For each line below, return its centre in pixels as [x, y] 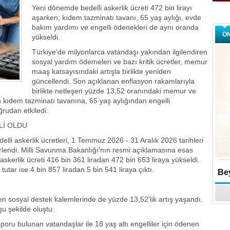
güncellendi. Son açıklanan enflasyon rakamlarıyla [113, 81]
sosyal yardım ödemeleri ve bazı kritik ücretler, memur [120, 62]
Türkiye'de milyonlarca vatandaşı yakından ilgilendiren [120, 52]
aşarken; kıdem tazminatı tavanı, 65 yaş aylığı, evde [117, 17]
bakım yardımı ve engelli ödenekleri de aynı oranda [115, 27]
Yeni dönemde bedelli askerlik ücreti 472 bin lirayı [112, 8]
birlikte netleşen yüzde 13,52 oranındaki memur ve [114, 91]
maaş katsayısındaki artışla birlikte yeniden [101, 71]
